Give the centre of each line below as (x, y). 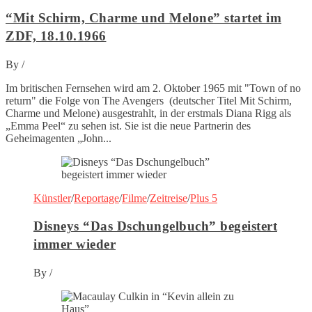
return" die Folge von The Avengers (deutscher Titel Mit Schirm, (149, 100)
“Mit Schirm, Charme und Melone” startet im (143, 17)
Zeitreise (169, 198)
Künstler (52, 198)
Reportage (96, 198)
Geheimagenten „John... (58, 138)
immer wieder (75, 244)
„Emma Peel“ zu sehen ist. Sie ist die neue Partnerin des (128, 125)
